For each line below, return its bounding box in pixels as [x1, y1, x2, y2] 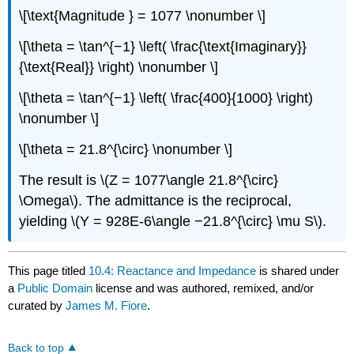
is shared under [256, 263, 340, 277]
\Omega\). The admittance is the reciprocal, [19, 192, 292, 209]
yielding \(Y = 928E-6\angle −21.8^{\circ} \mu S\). [19, 213, 327, 229]
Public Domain [17, 281, 96, 295]
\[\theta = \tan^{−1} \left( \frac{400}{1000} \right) [19, 89, 314, 106]
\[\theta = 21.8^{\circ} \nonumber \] [19, 141, 233, 157]
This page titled [8, 263, 89, 277]
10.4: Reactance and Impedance [88, 263, 257, 277]
